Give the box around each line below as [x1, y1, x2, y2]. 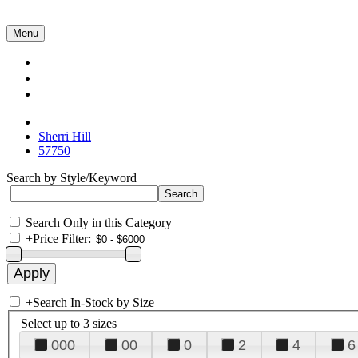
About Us [48, 70, 111, 86]
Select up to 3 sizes [21, 316, 117, 330]
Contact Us [48, 86, 122, 102]
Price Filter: [33, 232, 91, 245]
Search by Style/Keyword [6, 171, 137, 185]
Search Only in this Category [26, 216, 172, 229]
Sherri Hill [38, 129, 91, 143]
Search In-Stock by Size [33, 296, 154, 309]
